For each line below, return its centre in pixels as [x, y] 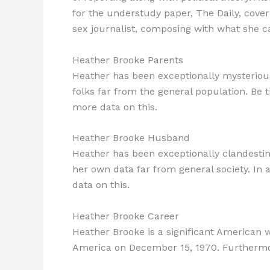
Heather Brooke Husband [131, 138]
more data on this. [115, 107]
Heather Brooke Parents [128, 60]
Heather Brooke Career [126, 216]
